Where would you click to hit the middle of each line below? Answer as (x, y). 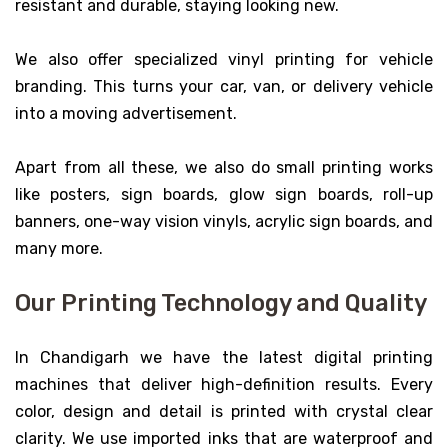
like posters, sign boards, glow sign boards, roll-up (224, 195)
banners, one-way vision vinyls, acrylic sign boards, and (224, 222)
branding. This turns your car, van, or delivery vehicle (224, 87)
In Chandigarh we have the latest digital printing (224, 358)
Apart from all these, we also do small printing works (224, 168)
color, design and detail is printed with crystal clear (224, 412)
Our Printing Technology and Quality (221, 303)
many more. (59, 249)
